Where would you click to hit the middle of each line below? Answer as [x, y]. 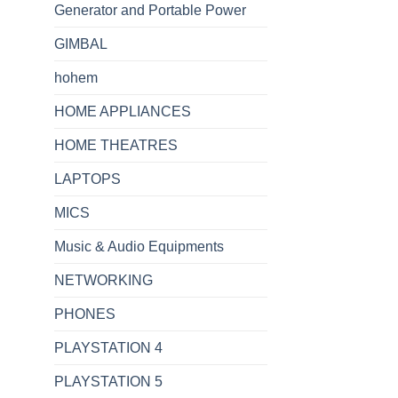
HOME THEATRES [116, 145]
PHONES [85, 314]
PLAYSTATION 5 [108, 381]
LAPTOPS [88, 179]
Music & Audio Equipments [139, 246]
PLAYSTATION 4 [108, 347]
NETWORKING [103, 280]
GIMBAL [81, 44]
